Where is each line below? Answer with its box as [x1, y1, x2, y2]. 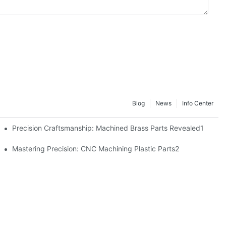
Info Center [182, 99, 213, 107]
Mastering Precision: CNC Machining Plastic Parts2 [12, 144, 180, 153]
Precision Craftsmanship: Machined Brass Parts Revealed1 [12, 123, 204, 132]
